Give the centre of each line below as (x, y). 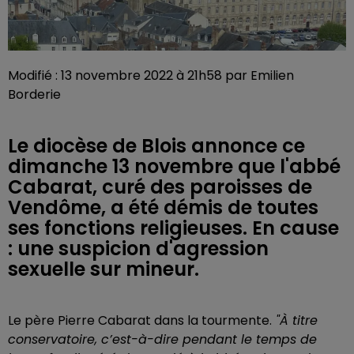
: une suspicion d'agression (138, 249)
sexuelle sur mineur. (104, 269)
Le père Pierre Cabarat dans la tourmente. (140, 321)
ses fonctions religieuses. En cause (173, 228)
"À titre (295, 321)
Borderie (34, 95)
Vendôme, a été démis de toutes (163, 208)
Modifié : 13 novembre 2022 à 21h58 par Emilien (151, 76)
